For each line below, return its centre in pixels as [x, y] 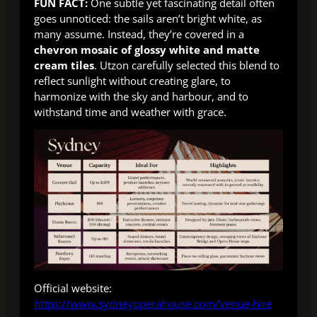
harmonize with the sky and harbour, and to [141, 96]
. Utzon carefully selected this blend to [187, 65]
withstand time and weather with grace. [130, 111]
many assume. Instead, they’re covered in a [139, 34]
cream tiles [64, 65]
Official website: [73, 288]
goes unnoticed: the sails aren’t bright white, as [148, 18]
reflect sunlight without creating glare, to [132, 80]
